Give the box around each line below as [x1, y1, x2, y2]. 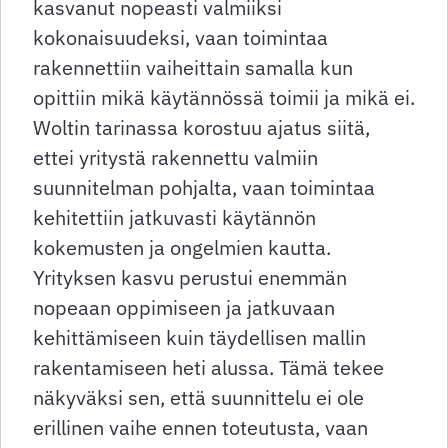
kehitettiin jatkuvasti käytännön [33, 204, 316, 232]
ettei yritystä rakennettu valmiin [33, 144, 318, 172]
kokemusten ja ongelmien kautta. [33, 234, 331, 262]
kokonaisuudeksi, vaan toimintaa [33, 24, 328, 52]
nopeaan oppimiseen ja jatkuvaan [33, 294, 335, 322]
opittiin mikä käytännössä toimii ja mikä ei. [33, 84, 415, 112]
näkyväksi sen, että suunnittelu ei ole [33, 384, 364, 412]
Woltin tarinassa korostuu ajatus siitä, [33, 114, 370, 142]
